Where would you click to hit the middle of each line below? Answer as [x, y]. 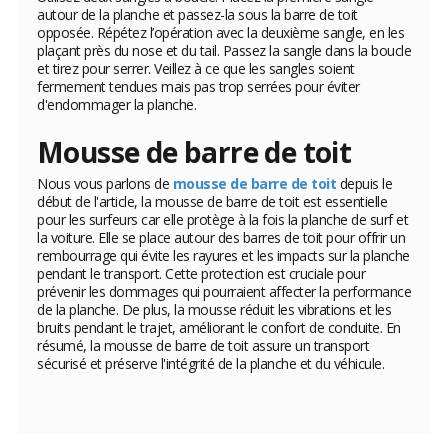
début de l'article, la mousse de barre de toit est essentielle [212, 202]
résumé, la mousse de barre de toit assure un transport [203, 346]
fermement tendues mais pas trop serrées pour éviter [198, 87]
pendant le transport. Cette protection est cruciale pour [201, 274]
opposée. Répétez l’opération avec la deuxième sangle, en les [220, 33]
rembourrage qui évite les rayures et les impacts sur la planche [223, 256]
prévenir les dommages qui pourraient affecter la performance [224, 292]
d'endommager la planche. [116, 105]
